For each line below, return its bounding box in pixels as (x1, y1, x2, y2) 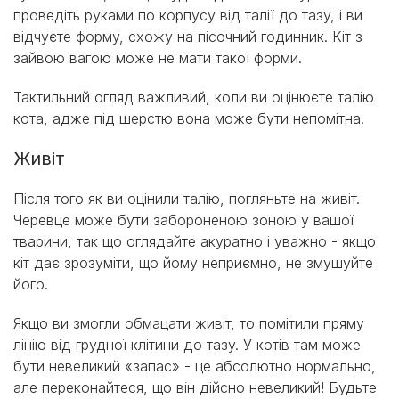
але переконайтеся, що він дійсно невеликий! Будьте (13, 379, 377, 397)
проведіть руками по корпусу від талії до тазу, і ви (13, 6, 362, 25)
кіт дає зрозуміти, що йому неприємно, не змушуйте (13, 254, 373, 273)
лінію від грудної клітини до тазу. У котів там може (13, 336, 361, 354)
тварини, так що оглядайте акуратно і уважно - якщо (13, 232, 376, 251)
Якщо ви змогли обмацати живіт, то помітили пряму (13, 314, 364, 333)
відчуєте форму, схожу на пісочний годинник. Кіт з (13, 28, 362, 46)
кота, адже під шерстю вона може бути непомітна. (13, 110, 364, 128)
